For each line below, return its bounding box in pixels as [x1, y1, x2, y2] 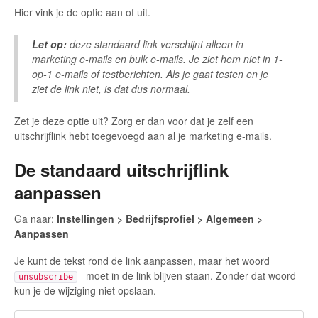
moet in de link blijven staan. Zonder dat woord [77, 268, 296, 283]
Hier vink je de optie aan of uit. [14, 4, 150, 19]
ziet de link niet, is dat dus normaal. [32, 81, 190, 96]
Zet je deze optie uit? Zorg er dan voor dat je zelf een [14, 113, 253, 128]
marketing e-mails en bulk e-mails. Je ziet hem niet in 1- [32, 51, 283, 66]
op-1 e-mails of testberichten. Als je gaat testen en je [32, 66, 268, 81]
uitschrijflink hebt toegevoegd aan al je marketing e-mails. [14, 128, 272, 143]
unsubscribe [18, 272, 73, 283]
